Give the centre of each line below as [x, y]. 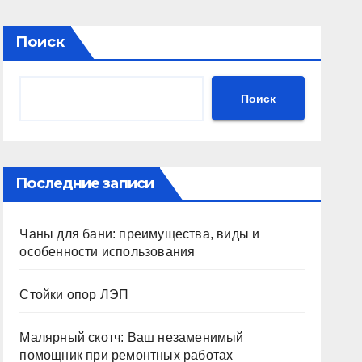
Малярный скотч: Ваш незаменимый [132, 337]
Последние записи [84, 183]
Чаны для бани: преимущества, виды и [140, 234]
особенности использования [107, 252]
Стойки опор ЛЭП [74, 295]
